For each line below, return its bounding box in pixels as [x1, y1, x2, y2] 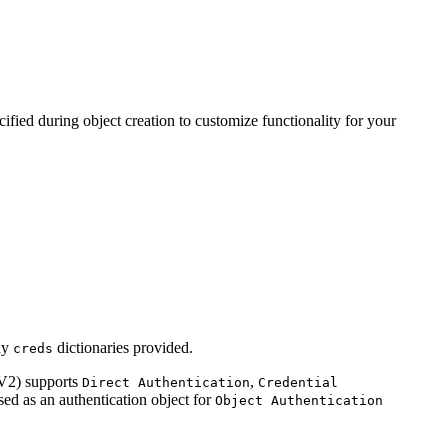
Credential [258, 374, 338, 390]
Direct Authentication [82, 374, 250, 390]
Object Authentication [215, 392, 383, 408]
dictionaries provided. [53, 338, 193, 356]
